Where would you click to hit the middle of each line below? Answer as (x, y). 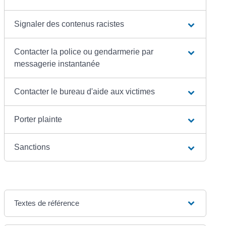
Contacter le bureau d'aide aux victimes (85, 92)
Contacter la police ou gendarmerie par (84, 52)
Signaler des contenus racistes (69, 24)
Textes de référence (47, 203)
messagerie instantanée (57, 64)
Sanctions (32, 147)
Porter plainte (38, 120)
